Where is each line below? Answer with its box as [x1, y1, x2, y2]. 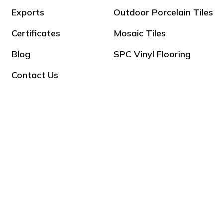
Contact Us [11, 69, 59, 81]
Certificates [11, 27, 61, 39]
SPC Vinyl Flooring [113, 48, 191, 60]
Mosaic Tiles [113, 27, 166, 39]
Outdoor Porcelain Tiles [113, 6, 213, 18]
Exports [11, 6, 45, 18]
